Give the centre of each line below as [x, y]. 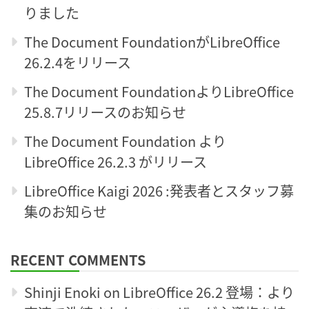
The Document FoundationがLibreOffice [152, 41]
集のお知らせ [66, 211]
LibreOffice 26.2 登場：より [209, 292]
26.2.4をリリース [78, 62]
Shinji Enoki [62, 292]
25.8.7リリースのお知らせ [105, 112]
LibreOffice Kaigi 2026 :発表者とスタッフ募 [159, 190]
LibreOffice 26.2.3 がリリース [116, 161]
